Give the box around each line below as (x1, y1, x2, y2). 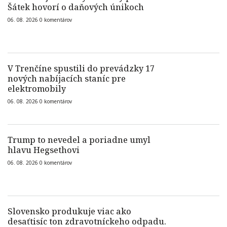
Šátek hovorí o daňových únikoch (8, 2, 144, 13)
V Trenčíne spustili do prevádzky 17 (8, 63, 155, 74)
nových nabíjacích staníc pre (8, 73, 126, 84)
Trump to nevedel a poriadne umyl (8, 134, 150, 145)
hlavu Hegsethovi (8, 144, 80, 156)
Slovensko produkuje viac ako (8, 206, 131, 217)
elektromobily (8, 83, 66, 94)
